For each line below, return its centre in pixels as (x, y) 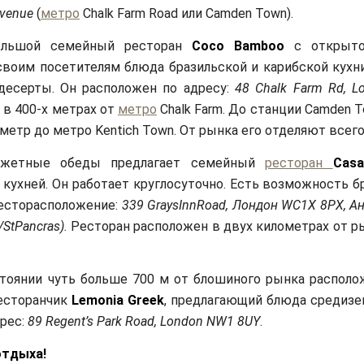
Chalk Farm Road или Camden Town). (186, 14)
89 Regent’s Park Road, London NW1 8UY (144, 322)
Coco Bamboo (238, 46)
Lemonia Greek (118, 301)
